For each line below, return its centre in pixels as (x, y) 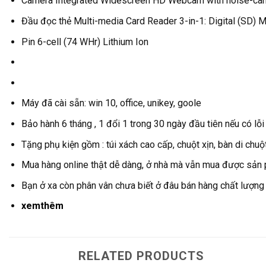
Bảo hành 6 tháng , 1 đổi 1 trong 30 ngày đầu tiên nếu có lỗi (142, 123)
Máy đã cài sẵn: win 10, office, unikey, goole (111, 103)
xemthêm (42, 206)
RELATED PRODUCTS (141, 256)
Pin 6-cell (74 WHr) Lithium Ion (85, 42)
